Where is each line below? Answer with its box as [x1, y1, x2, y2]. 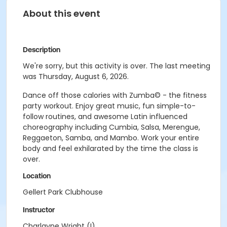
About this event [23, 7, 100, 20]
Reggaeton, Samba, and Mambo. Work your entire [23, 133, 199, 143]
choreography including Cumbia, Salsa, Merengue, [23, 122, 200, 132]
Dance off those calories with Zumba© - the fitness [23, 90, 207, 100]
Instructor [23, 206, 55, 214]
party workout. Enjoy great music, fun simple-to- [23, 101, 196, 111]
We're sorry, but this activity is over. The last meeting [23, 61, 210, 71]
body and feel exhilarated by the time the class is [23, 143, 198, 154]
